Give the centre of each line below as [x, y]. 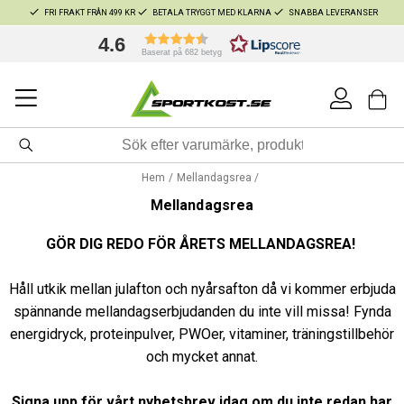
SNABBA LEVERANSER [333, 12]
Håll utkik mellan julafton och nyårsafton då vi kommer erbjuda [202, 289]
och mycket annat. [202, 357]
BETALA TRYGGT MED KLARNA [211, 12]
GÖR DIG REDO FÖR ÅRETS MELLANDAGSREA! [202, 244]
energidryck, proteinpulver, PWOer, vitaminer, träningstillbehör [202, 334]
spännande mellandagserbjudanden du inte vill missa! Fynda [202, 312]
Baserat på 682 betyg [182, 51]
